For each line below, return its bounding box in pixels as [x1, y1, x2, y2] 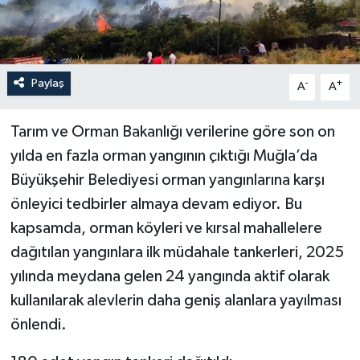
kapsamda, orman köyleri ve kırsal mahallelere [10, 220, 322, 237]
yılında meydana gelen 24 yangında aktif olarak [10, 268, 329, 285]
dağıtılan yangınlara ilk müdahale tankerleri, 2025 [10, 244, 344, 261]
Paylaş [31, 77, 64, 90]
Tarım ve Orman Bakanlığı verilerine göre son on [10, 124, 335, 141]
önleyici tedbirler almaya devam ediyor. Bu [10, 196, 302, 213]
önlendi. [10, 317, 67, 333]
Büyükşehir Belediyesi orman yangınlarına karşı [10, 172, 325, 189]
